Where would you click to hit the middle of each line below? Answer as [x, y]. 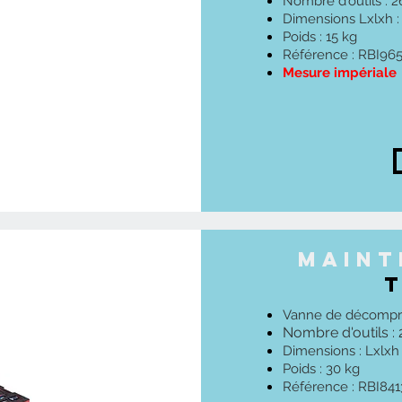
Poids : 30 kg [321, 369]
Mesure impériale [340, 73]
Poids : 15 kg [320, 37]
